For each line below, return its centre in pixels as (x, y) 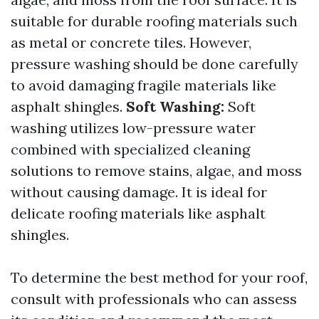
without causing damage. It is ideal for (139, 192)
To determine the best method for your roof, (159, 277)
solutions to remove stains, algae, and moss (156, 171)
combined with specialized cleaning (130, 149)
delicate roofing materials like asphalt (138, 213)
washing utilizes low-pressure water (133, 128)
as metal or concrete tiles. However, (131, 42)
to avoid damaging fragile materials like (143, 85)
